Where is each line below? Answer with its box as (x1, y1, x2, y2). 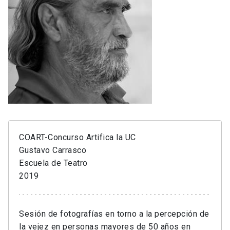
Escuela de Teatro (19, 158, 88, 168)
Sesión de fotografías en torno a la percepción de (19, 209, 209, 219)
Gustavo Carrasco (19, 145, 86, 156)
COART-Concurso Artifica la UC (19, 132, 136, 143)
